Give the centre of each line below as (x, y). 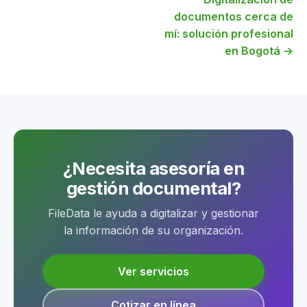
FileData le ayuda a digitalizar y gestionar (153, 213)
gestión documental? (153, 188)
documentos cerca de (234, 16)
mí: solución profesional (229, 33)
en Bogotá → (259, 50)
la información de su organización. (153, 230)
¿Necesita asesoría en (153, 168)
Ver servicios (153, 272)
